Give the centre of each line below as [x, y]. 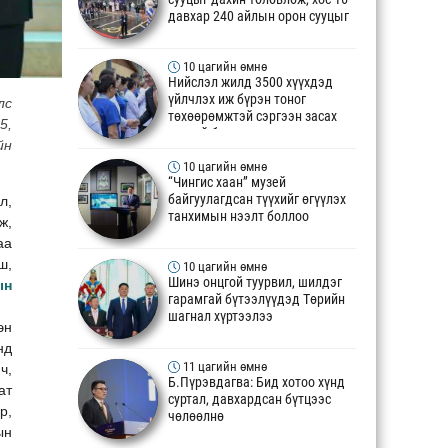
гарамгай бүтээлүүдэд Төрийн [256, 300]
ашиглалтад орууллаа [232, 34]
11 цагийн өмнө [225, 367]
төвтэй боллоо [210, 134]
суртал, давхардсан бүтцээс [249, 400]
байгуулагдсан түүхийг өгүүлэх [257, 200]
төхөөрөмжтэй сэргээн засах [252, 117]
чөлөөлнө [196, 417]
